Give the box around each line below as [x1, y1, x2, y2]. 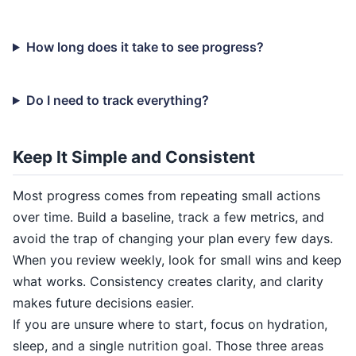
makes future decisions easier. [13, 295, 194, 311]
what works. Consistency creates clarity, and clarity [13, 273, 323, 289]
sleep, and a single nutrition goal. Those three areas [13, 338, 323, 354]
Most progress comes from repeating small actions [13, 188, 320, 203]
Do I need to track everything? [25, 92, 209, 108]
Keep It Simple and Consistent [13, 147, 255, 167]
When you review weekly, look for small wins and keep [13, 252, 342, 268]
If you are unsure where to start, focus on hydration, [13, 316, 327, 332]
